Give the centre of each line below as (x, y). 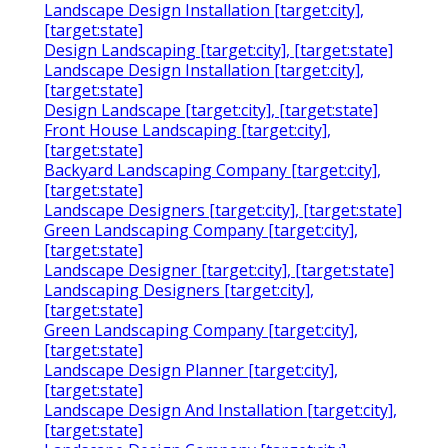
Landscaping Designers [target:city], (179, 290)
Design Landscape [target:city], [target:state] (211, 110)
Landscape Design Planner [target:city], (191, 370)
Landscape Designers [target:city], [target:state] (223, 210)
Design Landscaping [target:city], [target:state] (218, 50)
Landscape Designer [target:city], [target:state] (219, 270)
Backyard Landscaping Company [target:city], (212, 170)
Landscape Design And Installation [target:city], (220, 410)
